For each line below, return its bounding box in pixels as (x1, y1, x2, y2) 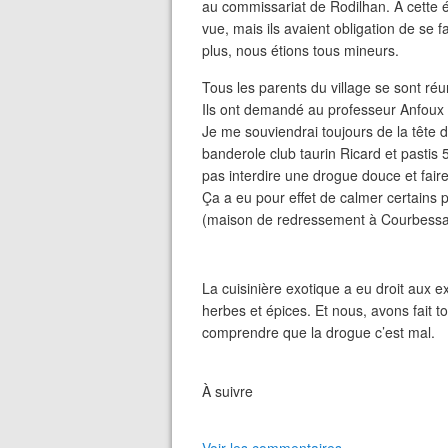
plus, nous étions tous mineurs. (202, 40, 399, 60)
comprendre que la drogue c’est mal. (202, 322, 435, 342)
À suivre (202, 381, 253, 401)
